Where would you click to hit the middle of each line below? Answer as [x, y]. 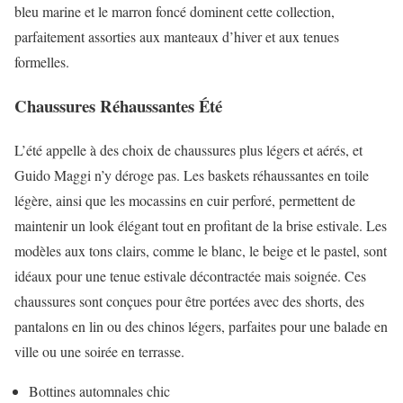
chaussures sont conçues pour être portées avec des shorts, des [189, 300]
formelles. [42, 62]
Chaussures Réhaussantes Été [118, 106]
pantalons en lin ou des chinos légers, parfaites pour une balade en [201, 326]
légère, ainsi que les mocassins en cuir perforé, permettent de [185, 200]
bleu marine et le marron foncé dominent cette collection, [175, 12]
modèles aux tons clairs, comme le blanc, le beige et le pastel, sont [201, 250]
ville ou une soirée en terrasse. [99, 351]
